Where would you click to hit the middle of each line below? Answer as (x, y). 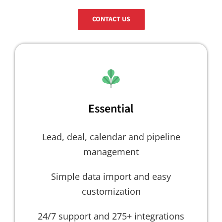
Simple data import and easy (111, 176)
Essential (111, 109)
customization (111, 191)
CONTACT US (111, 19)
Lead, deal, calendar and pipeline (111, 137)
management (111, 151)
